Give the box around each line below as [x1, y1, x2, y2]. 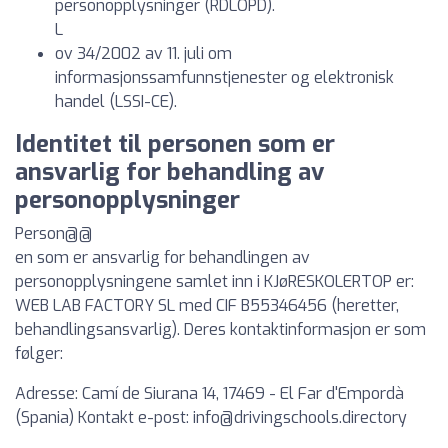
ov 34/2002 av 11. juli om [55, 43, 232, 64]
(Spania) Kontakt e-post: [15, 407, 193, 428]
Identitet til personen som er [15, 128, 335, 160]
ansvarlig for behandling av [15, 156, 325, 188]
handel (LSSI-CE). [55, 91, 177, 112]
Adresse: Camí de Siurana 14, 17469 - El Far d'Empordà [15, 383, 404, 404]
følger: [15, 343, 63, 364]
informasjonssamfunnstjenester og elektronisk [55, 67, 394, 88]
